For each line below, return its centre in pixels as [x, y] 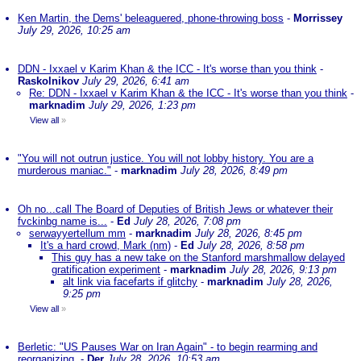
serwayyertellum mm [77, 233]
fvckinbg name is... [62, 221]
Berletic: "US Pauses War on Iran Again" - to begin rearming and [168, 347]
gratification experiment [106, 270]
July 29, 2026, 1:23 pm [142, 105]
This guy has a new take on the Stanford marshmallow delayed [198, 257]
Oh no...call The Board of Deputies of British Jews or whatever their [175, 209]
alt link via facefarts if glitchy [130, 282]
